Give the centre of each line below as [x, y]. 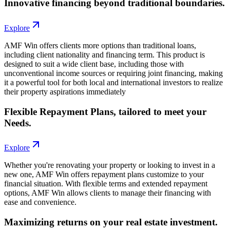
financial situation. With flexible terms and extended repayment [106, 184]
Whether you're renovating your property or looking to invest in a [110, 165]
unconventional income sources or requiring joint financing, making [113, 73]
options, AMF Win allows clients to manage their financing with [108, 193]
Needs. [18, 123]
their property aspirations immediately [65, 91]
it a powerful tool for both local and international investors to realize [113, 82]
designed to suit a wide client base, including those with [94, 64]
